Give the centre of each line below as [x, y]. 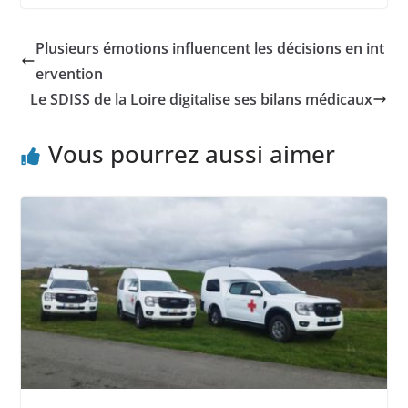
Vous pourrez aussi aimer [191, 153]
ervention [69, 73]
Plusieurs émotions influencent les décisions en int [209, 48]
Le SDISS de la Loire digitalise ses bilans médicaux [202, 99]
